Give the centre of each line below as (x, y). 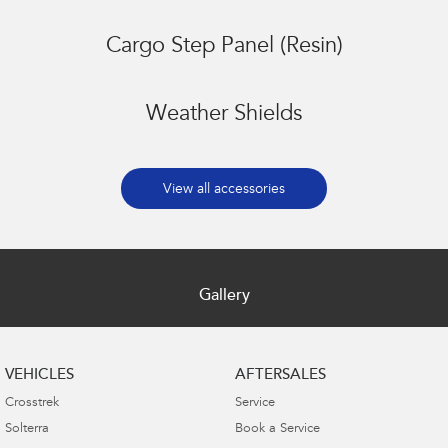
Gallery (224, 296)
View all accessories (224, 190)
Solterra (27, 430)
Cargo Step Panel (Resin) (224, 47)
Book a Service (277, 430)
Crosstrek (32, 404)
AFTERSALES (280, 376)
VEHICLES (39, 376)
